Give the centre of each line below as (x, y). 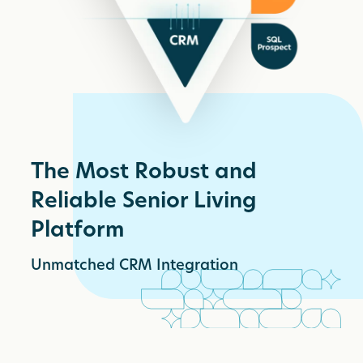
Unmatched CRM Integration (135, 266)
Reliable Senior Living (144, 202)
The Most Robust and (144, 173)
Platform (78, 231)
